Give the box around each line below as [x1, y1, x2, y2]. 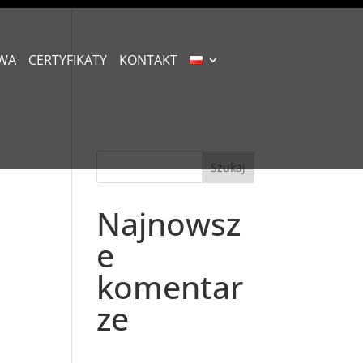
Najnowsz [96, 202, 241, 245]
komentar [96, 265, 244, 308]
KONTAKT [119, 51, 178, 69]
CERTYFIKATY [28, 51, 108, 69]
